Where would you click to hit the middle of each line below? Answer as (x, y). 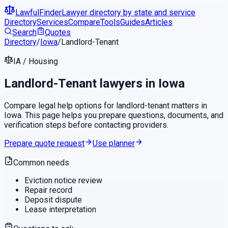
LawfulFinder (38, 12)
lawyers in (127, 83)
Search (24, 32)
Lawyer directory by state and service (129, 12)
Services (52, 22)
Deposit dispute (53, 199)
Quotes (58, 32)
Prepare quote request (44, 143)
